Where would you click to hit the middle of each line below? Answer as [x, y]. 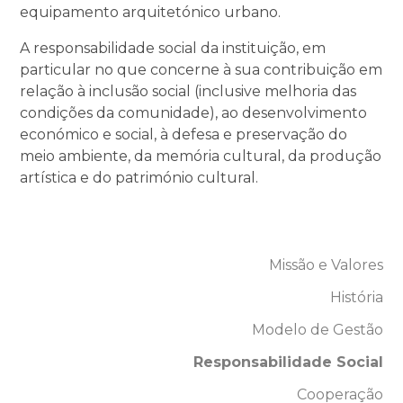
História [356, 297]
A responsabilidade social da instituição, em [173, 48]
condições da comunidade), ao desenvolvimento [194, 112]
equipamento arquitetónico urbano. [151, 12]
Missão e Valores [326, 264]
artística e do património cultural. [139, 177]
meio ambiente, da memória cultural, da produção [201, 156]
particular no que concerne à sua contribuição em [201, 69]
